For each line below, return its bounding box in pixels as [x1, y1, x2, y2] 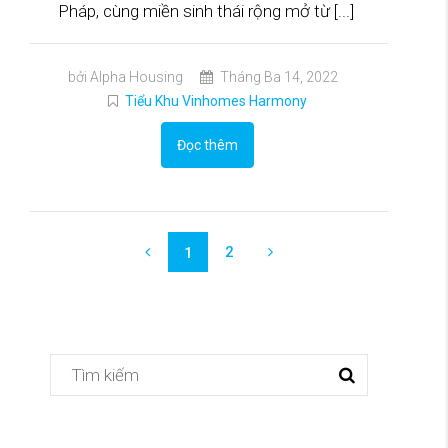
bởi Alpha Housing [67, 69, 183, 86]
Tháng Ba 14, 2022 [216, 69, 338, 86]
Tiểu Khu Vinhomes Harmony [125, 93, 307, 110]
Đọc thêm [177, 137, 238, 154]
